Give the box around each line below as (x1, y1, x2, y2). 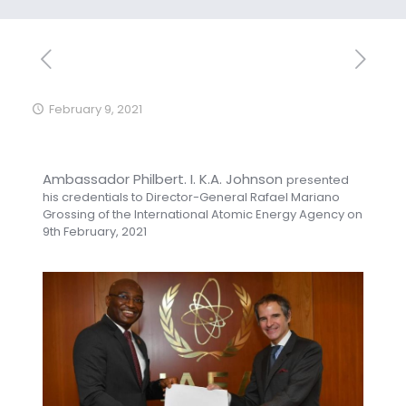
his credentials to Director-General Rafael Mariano (42, 188, 340, 206)
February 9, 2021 (49, 101, 143, 118)
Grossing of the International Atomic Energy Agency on (42, 206, 362, 223)
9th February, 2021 (42, 223, 147, 240)
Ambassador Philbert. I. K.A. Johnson (42, 169, 286, 188)
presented (285, 171, 349, 188)
